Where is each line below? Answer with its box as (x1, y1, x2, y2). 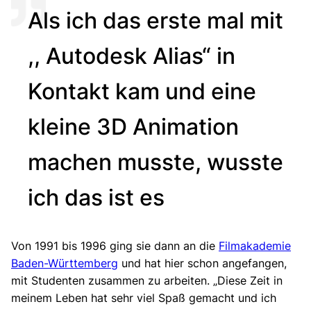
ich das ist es (28, 183, 165, 211)
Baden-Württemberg (11, 255, 118, 270)
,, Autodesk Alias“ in (28, 42, 235, 69)
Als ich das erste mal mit (28, 6, 283, 34)
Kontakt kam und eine (28, 77, 256, 105)
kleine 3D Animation (28, 112, 239, 140)
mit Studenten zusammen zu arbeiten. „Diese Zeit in (11, 273, 283, 287)
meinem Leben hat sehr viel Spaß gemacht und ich (11, 290, 276, 305)
